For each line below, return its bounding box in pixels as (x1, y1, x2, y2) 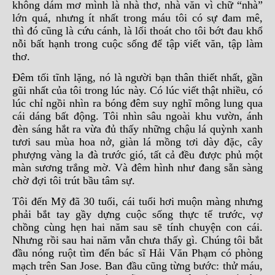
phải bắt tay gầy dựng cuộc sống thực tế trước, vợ (12, 208, 263, 220)
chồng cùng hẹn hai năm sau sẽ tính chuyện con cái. (12, 221, 263, 233)
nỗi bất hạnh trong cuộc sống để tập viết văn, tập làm (12, 37, 263, 50)
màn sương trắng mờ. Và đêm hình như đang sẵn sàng (12, 161, 263, 174)
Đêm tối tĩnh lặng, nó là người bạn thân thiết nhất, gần (12, 71, 263, 83)
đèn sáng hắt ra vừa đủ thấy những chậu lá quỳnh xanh (12, 123, 263, 135)
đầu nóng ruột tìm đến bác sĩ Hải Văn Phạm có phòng (12, 247, 263, 259)
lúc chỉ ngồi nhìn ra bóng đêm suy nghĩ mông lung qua (12, 97, 263, 109)
